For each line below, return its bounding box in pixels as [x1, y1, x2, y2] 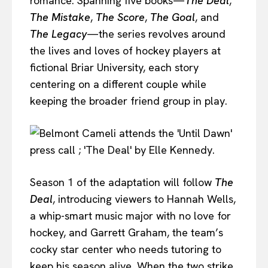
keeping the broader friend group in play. [30, 93, 227, 108]
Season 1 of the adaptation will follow [30, 175, 215, 189]
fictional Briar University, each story [30, 60, 199, 74]
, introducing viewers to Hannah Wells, [53, 191, 236, 206]
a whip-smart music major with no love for [30, 208, 231, 223]
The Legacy [30, 26, 87, 41]
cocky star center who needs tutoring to [30, 242, 221, 256]
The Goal [150, 10, 195, 24]
